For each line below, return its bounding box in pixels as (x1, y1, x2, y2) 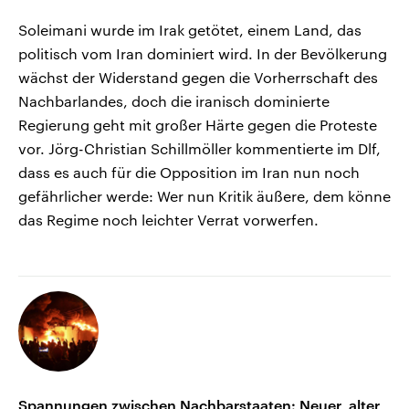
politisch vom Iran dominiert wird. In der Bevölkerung (18, 45, 387, 63)
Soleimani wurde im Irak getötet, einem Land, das (18, 21, 362, 39)
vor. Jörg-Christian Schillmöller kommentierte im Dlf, (18, 140, 381, 158)
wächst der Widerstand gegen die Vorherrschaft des (18, 68, 378, 87)
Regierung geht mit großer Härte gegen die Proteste (18, 116, 377, 134)
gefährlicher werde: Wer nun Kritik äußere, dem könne (18, 187, 391, 205)
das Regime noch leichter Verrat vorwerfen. (18, 211, 319, 229)
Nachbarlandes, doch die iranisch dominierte (18, 92, 330, 110)
